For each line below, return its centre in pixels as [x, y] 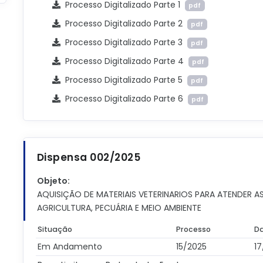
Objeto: [53, 181]
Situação [55, 229]
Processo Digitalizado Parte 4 [124, 61]
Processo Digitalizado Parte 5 [124, 80]
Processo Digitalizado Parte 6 [124, 99]
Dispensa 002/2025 [89, 157]
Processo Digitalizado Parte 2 [124, 23]
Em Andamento [70, 247]
